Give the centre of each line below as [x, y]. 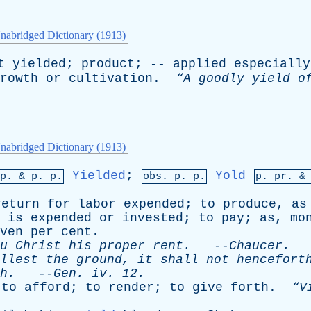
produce [250, 204]
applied [200, 64]
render [131, 287]
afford [47, 287]
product [108, 64]
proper [122, 246]
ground [99, 260]
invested [153, 218]
